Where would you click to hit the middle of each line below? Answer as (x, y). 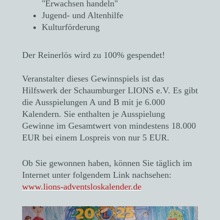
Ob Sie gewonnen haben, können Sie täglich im (107, 163)
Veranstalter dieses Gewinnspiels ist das (93, 78)
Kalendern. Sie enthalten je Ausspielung (94, 114)
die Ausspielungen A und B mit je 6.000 (94, 102)
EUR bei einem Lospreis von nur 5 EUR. (96, 137)
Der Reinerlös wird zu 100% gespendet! (94, 55)
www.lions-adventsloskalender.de (82, 186)
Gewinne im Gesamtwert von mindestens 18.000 (109, 125)
